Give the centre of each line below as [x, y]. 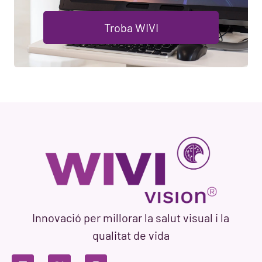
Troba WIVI [131, 27]
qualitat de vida [131, 235]
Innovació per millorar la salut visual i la [131, 218]
